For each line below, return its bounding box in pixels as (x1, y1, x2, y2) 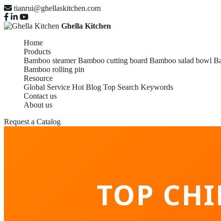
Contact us (24, 92, 57, 100)
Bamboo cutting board (78, 56, 147, 65)
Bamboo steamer (24, 56, 76, 65)
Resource (24, 74, 53, 82)
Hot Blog (72, 83, 101, 91)
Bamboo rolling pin (24, 65, 84, 74)
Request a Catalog (4, 117, 61, 126)
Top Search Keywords (103, 83, 173, 91)
